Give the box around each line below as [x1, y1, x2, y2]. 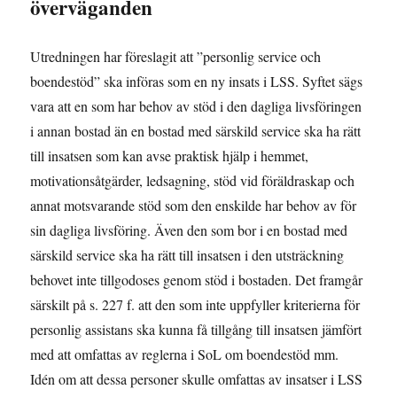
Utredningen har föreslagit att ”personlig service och [30, 47, 322, 66]
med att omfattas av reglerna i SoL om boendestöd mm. [30, 345, 339, 364]
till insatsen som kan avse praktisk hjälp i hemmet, [30, 146, 309, 166]
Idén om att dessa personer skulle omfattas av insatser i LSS [30, 370, 363, 389]
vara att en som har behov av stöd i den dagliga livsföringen [30, 97, 362, 116]
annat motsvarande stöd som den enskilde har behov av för [30, 196, 357, 215]
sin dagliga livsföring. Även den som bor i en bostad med [30, 221, 348, 240]
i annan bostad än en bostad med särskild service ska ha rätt [30, 121, 362, 141]
